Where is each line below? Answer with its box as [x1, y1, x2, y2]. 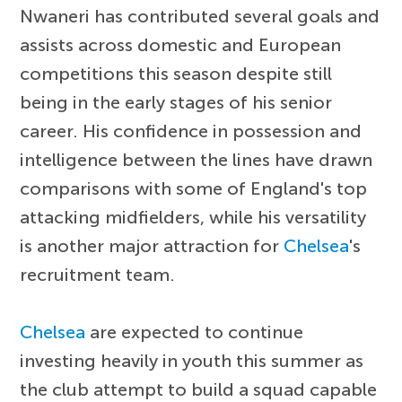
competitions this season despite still [20, 62, 333, 84]
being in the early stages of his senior [20, 91, 333, 113]
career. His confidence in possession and [20, 119, 363, 142]
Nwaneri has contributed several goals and [20, 4, 380, 27]
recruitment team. [20, 263, 176, 285]
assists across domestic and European [20, 33, 342, 56]
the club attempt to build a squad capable [20, 378, 378, 400]
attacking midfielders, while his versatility [20, 205, 367, 228]
